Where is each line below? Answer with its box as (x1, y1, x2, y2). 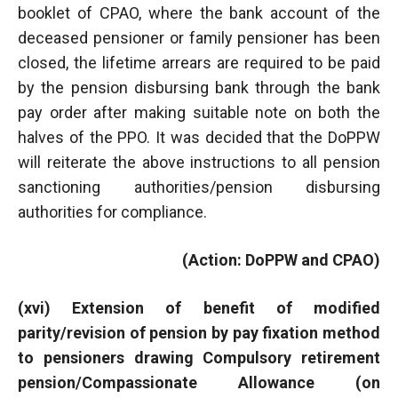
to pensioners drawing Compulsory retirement (18, 347, 380, 367)
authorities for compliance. (18, 202, 207, 221)
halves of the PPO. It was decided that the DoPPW (18, 127, 380, 147)
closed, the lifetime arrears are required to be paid (18, 52, 380, 72)
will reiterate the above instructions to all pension (18, 152, 380, 171)
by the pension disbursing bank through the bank (18, 77, 380, 97)
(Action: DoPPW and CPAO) (182, 250, 380, 269)
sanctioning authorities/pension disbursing (18, 177, 380, 196)
